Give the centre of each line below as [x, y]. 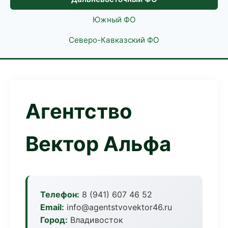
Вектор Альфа [98, 144]
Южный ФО [114, 20]
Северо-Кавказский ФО [114, 40]
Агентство [79, 111]
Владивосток [95, 220]
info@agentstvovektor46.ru [118, 207]
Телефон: [60, 194]
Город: [54, 220]
